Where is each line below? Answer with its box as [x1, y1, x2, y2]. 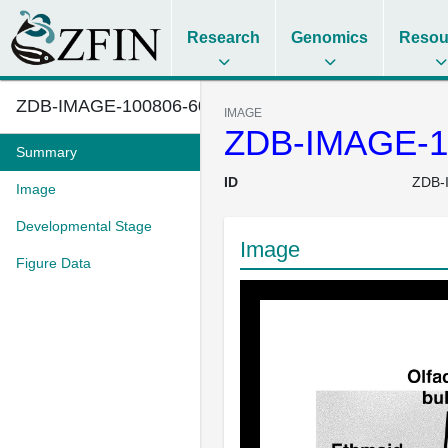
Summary [16, 144, 77, 160]
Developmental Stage [16, 218, 152, 234]
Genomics [291, 29, 369, 46]
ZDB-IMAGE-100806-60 [16, 96, 208, 116]
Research [187, 29, 261, 46]
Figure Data [16, 255, 91, 271]
